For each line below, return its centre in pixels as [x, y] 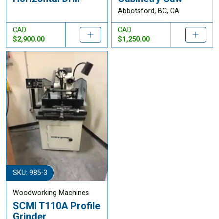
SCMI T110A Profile [56, 206]
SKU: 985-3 [30, 173]
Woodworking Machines [51, 193]
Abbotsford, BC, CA [148, 11]
